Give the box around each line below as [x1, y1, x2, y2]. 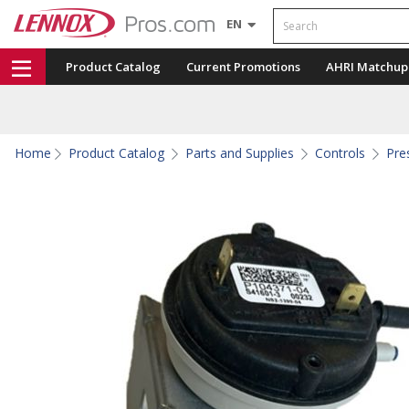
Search [272, 5, 310, 25]
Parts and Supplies [185, 144, 294, 162]
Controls [315, 144, 365, 162]
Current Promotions [186, 58, 300, 75]
